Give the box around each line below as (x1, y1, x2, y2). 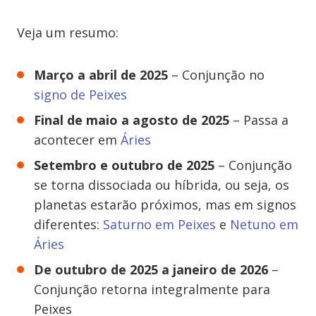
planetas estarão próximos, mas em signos (34, 196, 296, 213)
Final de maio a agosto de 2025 (34, 111, 229, 128)
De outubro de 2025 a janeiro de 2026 (34, 261, 268, 278)
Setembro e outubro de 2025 (34, 157, 214, 174)
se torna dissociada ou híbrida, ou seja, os (34, 176, 289, 193)
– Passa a (229, 111, 288, 128)
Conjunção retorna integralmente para (34, 281, 270, 298)
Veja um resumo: (17, 24, 119, 41)
